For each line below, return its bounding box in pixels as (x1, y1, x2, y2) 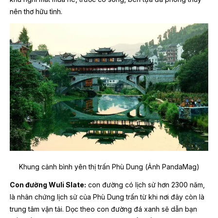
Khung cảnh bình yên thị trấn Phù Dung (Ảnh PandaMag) (18, 162, 200, 171)
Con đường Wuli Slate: (10, 180, 86, 189)
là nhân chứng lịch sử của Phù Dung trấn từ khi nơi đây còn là (10, 192, 204, 201)
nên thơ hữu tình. (10, 7, 62, 16)
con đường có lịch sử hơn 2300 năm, (86, 180, 205, 189)
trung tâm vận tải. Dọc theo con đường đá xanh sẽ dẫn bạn (10, 204, 197, 213)
